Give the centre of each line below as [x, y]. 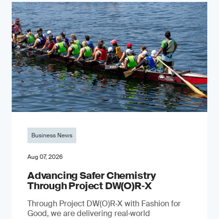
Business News [52, 136]
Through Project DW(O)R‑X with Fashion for [104, 204]
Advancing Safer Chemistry [92, 176]
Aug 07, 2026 [45, 157]
